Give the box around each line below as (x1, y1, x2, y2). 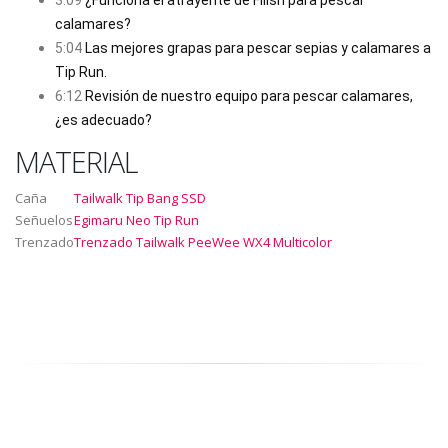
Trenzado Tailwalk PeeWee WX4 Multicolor (74, 232, 332, 251)
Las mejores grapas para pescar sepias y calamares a (82, 39, 431, 56)
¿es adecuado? (55, 111, 152, 128)
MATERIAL (15, 141, 137, 181)
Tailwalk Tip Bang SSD (74, 188, 206, 207)
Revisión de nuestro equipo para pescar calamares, (82, 87, 413, 104)
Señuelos (15, 210, 73, 229)
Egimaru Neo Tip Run (74, 210, 199, 229)
